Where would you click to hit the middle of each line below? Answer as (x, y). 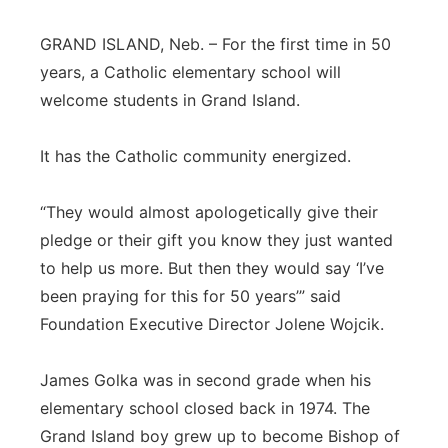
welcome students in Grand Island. (170, 100)
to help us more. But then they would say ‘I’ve (212, 268)
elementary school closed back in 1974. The (205, 408)
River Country (114, 133)
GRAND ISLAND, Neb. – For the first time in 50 (215, 44)
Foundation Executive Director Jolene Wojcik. (212, 324)
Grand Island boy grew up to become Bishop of (220, 436)
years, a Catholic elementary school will (190, 72)
